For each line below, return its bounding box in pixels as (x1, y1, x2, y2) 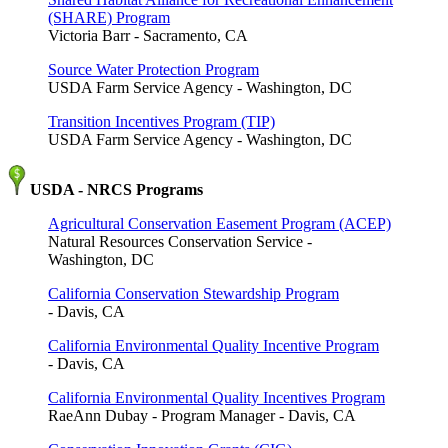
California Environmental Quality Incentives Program (48, 388, 385, 406)
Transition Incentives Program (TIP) (48, 112, 275, 130)
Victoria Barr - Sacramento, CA (48, 26, 248, 44)
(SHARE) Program (48, 8, 170, 26)
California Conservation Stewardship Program (48, 284, 339, 302)
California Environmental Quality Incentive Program (48, 336, 379, 354)
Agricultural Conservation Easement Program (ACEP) (48, 214, 391, 232)
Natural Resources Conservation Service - (48, 232, 312, 250)
